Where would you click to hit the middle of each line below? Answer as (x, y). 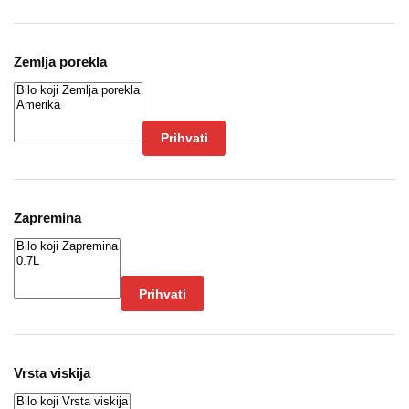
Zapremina (47, 217)
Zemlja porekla (60, 62)
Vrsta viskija (52, 373)
